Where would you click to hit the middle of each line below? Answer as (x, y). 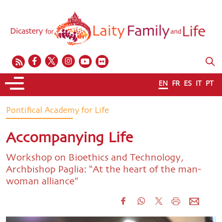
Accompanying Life (69, 139)
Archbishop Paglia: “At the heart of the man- (104, 170)
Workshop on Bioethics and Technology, (95, 158)
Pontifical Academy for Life (57, 111)
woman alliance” (42, 182)
